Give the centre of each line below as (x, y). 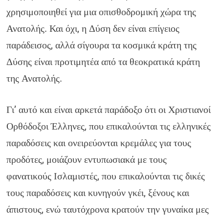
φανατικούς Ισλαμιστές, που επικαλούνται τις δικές (106, 176)
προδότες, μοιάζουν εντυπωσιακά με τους (87, 159)
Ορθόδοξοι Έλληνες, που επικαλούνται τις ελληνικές (109, 126)
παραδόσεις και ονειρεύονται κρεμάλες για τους (99, 143)
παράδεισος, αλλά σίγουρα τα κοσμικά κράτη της (102, 45)
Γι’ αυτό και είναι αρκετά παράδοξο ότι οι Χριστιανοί (109, 109)
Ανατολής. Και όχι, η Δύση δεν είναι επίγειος (93, 28)
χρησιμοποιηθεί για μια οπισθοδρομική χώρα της (101, 12)
